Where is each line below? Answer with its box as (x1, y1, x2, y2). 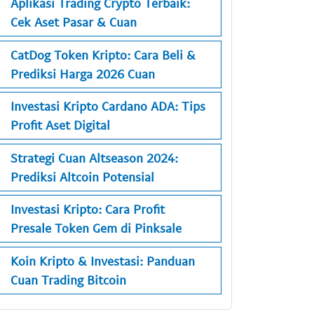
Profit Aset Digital (11, 117, 110, 133)
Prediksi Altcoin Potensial (11, 168, 154, 184)
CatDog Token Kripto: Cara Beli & (11, 46, 196, 62)
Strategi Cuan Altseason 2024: (11, 149, 178, 165)
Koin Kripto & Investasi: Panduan (11, 252, 195, 268)
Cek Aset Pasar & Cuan (11, 14, 137, 30)
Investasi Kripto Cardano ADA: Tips (11, 98, 205, 114)
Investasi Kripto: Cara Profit (11, 201, 165, 217)
